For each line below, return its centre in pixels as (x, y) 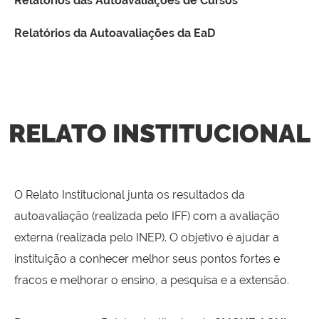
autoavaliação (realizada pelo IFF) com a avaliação (147, 216)
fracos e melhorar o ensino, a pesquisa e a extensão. (152, 280)
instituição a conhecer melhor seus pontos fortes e (147, 258)
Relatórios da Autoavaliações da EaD (115, 33)
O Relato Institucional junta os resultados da (130, 194)
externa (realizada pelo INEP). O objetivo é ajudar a (147, 237)
